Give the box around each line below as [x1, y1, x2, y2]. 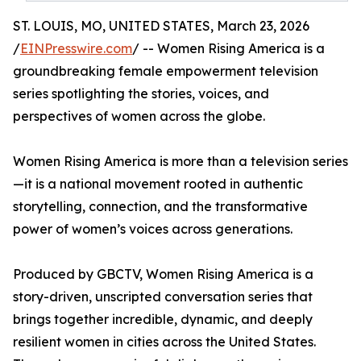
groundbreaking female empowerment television [13, 63, 318, 79]
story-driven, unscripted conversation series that [13, 288, 313, 305]
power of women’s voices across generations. [13, 221, 293, 237]
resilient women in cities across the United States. [13, 334, 316, 350]
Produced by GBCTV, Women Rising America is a [13, 266, 313, 282]
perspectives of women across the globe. [13, 108, 265, 124]
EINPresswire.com [20, 40, 132, 56]
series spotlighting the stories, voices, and [13, 85, 269, 102]
